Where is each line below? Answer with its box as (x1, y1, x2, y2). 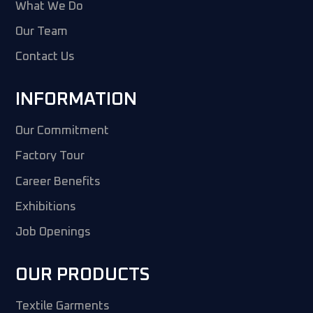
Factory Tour (15, 150, 85, 163)
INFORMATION (15, 89, 138, 108)
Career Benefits (15, 175, 101, 188)
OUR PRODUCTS (15, 265, 150, 284)
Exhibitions (15, 201, 77, 213)
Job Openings (15, 226, 92, 239)
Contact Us (15, 51, 75, 64)
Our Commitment (15, 124, 110, 137)
